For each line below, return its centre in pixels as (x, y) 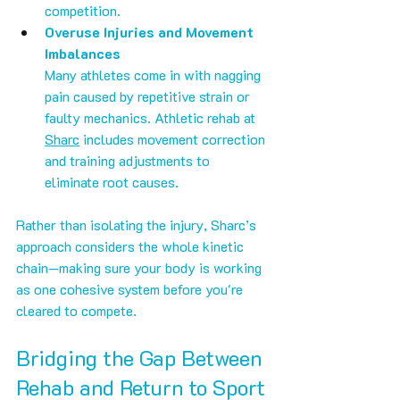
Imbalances (83, 54)
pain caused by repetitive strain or (149, 96)
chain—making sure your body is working (141, 268)
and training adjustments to (129, 161)
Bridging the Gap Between (142, 358)
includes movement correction (174, 139)
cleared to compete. (76, 311)
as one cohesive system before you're (131, 289)
